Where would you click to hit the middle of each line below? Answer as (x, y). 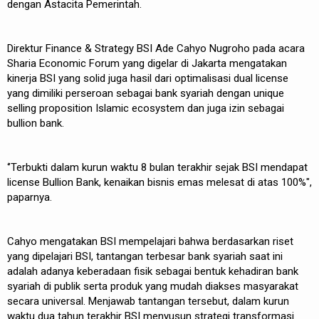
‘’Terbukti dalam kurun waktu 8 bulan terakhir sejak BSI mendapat (157, 167)
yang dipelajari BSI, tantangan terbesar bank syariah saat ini (145, 256)
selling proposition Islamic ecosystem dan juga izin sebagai (146, 108)
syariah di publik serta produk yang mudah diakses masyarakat (153, 286)
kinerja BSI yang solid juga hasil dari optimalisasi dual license (148, 78)
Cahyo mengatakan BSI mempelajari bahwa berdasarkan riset (150, 241)
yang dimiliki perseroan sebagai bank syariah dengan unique (146, 93)
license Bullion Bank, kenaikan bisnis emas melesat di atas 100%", (159, 182)
